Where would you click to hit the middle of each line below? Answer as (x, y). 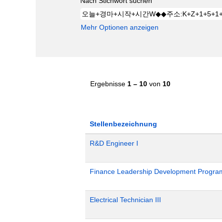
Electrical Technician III (125, 200)
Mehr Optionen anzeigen (120, 27)
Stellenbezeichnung (123, 124)
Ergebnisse (109, 84)
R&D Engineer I (114, 143)
